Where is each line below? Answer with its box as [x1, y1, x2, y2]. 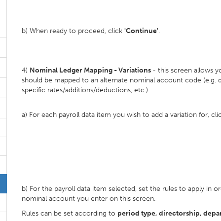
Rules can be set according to [22, 209, 117, 218]
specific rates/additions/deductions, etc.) [22, 86, 148, 94]
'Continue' [124, 27, 158, 35]
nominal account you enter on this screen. [22, 194, 155, 203]
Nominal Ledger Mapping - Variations [30, 66, 152, 74]
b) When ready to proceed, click [22, 27, 124, 35]
